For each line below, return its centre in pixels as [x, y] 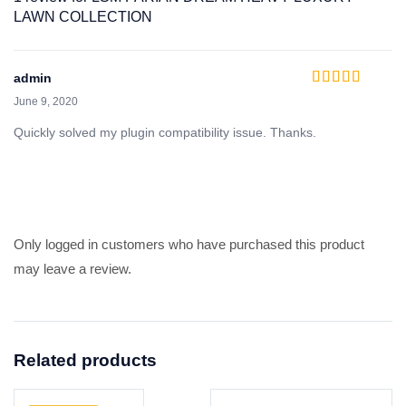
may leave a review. [72, 269]
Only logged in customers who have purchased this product [189, 245]
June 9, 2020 [46, 102]
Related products [85, 361]
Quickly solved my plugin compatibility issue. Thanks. [165, 133]
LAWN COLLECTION [83, 17]
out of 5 [362, 94]
